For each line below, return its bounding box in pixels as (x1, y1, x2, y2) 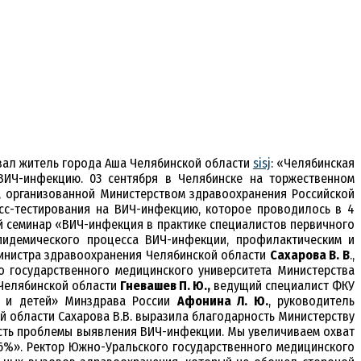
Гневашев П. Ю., (119, 278, 210, 294)
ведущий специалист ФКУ (210, 278, 355, 294)
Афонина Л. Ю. (176, 293, 268, 309)
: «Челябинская (270, 156, 355, 172)
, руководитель (268, 293, 355, 309)
